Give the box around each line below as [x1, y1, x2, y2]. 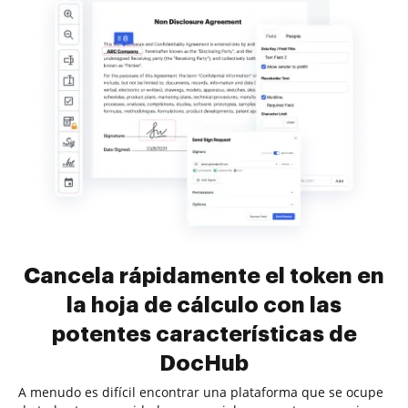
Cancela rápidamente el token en [24, 265, 384, 287]
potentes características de [51, 323, 357, 345]
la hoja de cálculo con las [66, 294, 342, 316]
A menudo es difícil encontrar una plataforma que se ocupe [18, 383, 383, 401]
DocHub [159, 352, 249, 374]
